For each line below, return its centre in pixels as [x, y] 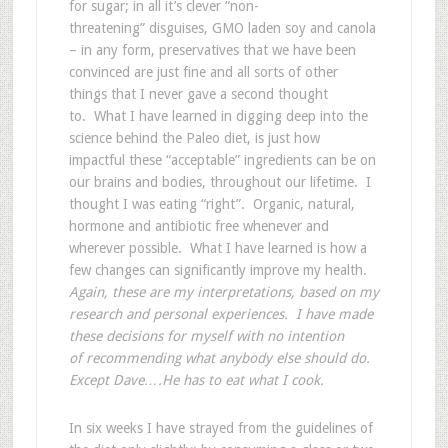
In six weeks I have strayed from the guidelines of [220, 428]
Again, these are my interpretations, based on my [223, 292]
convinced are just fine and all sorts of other [203, 72]
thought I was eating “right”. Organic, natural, [211, 204]
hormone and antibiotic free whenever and [198, 226]
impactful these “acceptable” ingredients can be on [222, 160]
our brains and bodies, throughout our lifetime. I [219, 182]
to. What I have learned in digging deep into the [218, 116]
